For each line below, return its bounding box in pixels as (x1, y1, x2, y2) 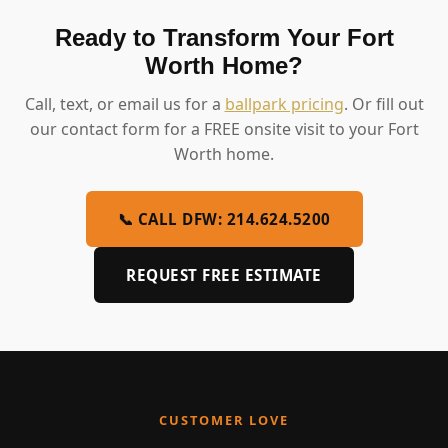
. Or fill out (343, 92, 424, 115)
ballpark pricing (224, 92, 344, 115)
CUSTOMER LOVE (159, 410, 289, 429)
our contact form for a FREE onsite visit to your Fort (29, 117, 419, 140)
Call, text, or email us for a (24, 92, 225, 115)
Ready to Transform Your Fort (54, 23, 394, 51)
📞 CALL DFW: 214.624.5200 (117, 208, 331, 229)
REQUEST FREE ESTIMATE (126, 264, 322, 285)
